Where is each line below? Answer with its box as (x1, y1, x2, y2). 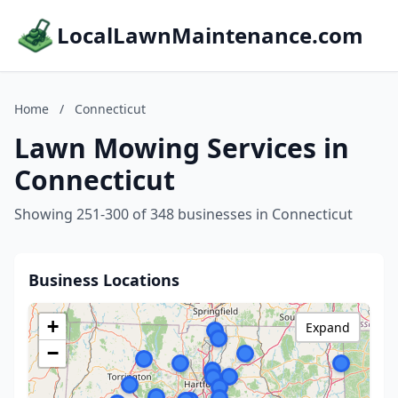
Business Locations (28, 269, 179, 291)
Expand (306, 319, 350, 336)
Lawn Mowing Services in (14, 130, 349, 166)
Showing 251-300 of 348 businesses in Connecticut (14, 204, 353, 224)
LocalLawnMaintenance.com (57, 20, 363, 50)
